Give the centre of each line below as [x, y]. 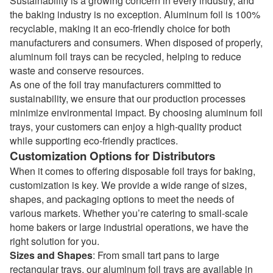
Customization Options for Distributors [112, 156]
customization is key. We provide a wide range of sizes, [128, 185]
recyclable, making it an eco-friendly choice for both [120, 28]
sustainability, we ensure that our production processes [128, 98]
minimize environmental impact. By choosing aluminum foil [136, 112]
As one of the [39, 84]
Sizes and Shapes [51, 255]
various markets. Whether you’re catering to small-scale [129, 213]
